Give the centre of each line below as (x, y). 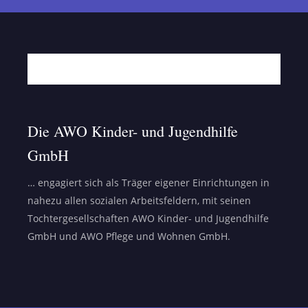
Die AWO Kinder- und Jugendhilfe (133, 131)
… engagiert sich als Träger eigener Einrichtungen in (148, 182)
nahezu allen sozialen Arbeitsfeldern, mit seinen (139, 200)
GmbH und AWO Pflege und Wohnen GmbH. (129, 236)
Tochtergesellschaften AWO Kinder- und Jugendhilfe (148, 218)
